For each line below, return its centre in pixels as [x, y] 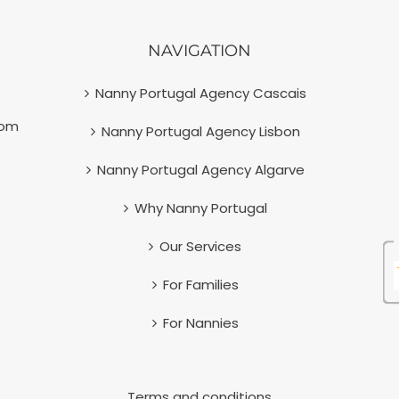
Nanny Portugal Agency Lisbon [200, 132]
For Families [200, 285]
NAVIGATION [199, 51]
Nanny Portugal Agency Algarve [200, 170]
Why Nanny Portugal [200, 208]
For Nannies [200, 323]
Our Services [200, 247]
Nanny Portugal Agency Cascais [200, 94]
